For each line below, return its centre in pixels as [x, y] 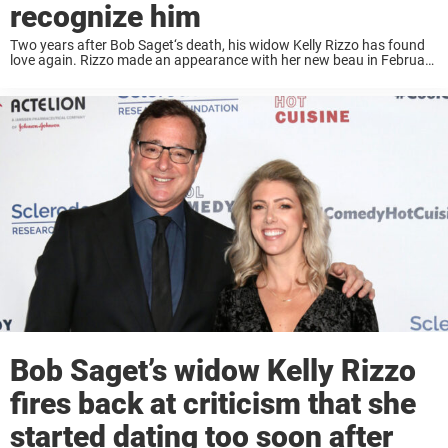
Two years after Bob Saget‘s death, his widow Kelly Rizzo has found [217, 45]
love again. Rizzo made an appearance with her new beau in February [223, 60]
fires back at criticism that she [213, 404]
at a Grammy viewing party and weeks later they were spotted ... [208, 75]
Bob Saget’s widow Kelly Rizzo [213, 371]
